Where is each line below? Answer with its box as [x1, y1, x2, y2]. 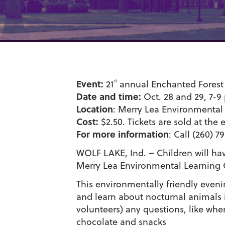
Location [76, 102, 113, 116]
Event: [76, 77, 103, 90]
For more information [76, 128, 169, 141]
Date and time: [76, 90, 141, 103]
